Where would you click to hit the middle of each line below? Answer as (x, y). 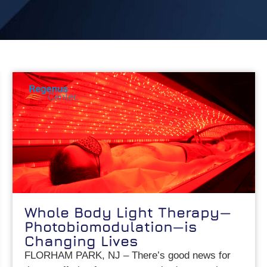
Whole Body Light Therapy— (128, 212)
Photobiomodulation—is (111, 227)
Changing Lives (82, 241)
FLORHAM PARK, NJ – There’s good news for (128, 256)
